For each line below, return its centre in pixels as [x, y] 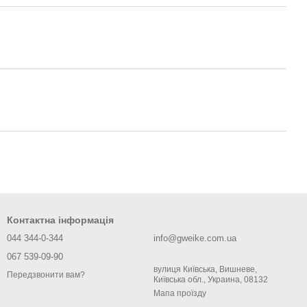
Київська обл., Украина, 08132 [211, 280]
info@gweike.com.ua [195, 238]
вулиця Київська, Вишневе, [205, 269]
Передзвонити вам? [46, 275]
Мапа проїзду [180, 293]
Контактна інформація [60, 220]
